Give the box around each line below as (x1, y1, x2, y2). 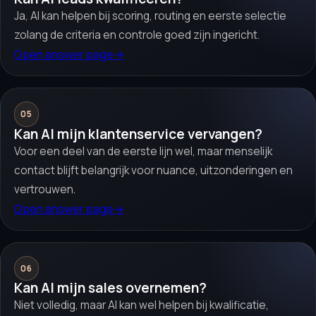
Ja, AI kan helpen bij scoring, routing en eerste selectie (14, 8, 287, 23)
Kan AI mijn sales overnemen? (14, 279, 207, 298)
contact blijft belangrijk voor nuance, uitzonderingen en (14, 162, 293, 178)
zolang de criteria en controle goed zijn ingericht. (14, 27, 260, 42)
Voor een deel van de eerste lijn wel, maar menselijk (14, 143, 273, 159)
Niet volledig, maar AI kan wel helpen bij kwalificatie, (14, 298, 269, 313)
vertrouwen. (14, 181, 76, 197)
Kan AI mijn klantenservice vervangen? (14, 124, 263, 143)
